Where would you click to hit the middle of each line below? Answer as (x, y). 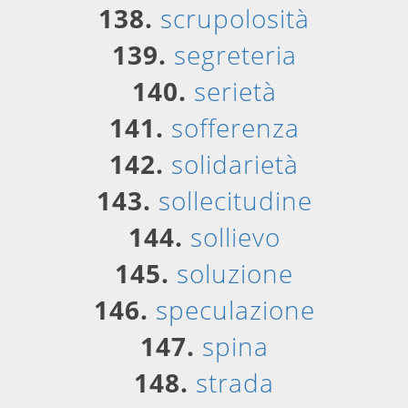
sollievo (235, 237)
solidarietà (235, 164)
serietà (235, 91)
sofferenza (235, 127)
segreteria (235, 55)
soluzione (235, 273)
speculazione (235, 310)
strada (235, 382)
